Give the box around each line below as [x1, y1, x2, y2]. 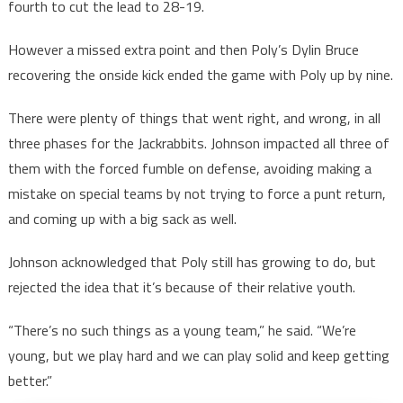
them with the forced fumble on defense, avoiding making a [7, 157, 372, 180]
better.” [7, 370, 52, 392]
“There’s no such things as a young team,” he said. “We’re [7, 319, 356, 342]
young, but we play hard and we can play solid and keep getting [7, 345, 390, 367]
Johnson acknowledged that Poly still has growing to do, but [7, 251, 376, 273]
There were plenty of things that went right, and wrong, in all [7, 107, 381, 130]
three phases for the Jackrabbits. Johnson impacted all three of [7, 132, 390, 155]
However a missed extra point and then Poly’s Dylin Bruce [7, 39, 359, 61]
